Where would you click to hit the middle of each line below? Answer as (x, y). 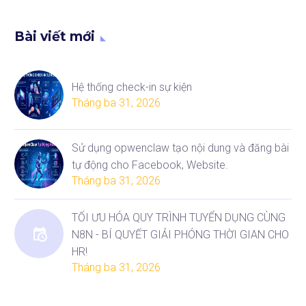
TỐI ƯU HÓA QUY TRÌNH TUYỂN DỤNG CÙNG (179, 218)
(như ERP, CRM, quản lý (176, 19)
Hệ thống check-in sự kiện (132, 87)
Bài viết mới (55, 37)
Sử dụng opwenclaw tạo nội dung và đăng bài (180, 148)
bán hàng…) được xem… (179, 36)
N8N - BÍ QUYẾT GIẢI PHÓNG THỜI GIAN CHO (180, 235)
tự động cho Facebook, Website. (150, 165)
